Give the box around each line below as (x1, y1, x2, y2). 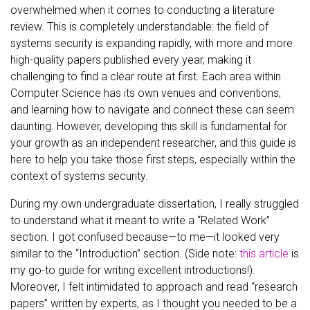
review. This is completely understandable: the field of (10, 20, 268, 33)
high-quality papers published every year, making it (10, 53, 251, 66)
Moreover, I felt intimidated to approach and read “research (10, 280, 298, 293)
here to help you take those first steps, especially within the (10, 153, 295, 166)
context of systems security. (10, 170, 148, 183)
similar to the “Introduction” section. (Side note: (10, 247, 239, 260)
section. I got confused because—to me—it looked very (10, 230, 280, 244)
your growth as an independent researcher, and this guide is (10, 136, 296, 149)
